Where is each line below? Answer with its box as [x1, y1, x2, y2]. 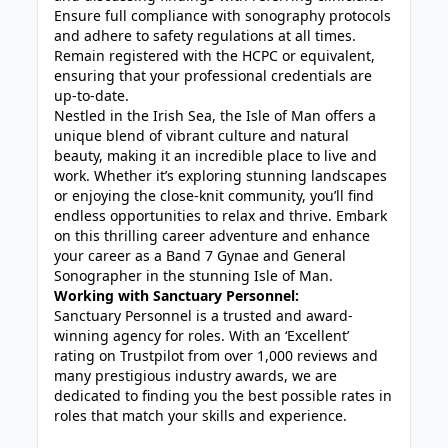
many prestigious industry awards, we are [54, 366, 338, 385]
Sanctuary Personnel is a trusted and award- [54, 306, 354, 325]
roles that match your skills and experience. [54, 406, 348, 425]
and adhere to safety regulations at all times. [54, 26, 357, 45]
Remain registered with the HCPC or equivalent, [54, 46, 376, 65]
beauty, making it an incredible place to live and [54, 146, 378, 165]
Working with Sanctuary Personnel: [54, 286, 300, 305]
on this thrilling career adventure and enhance [54, 226, 371, 245]
